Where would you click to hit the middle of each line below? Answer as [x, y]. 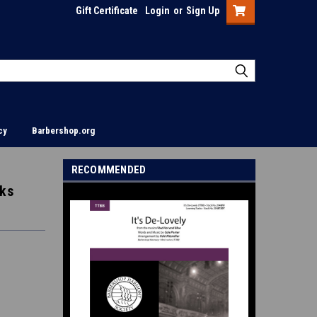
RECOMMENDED [109, 170]
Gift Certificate [107, 11]
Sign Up [203, 11]
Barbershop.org [63, 131]
